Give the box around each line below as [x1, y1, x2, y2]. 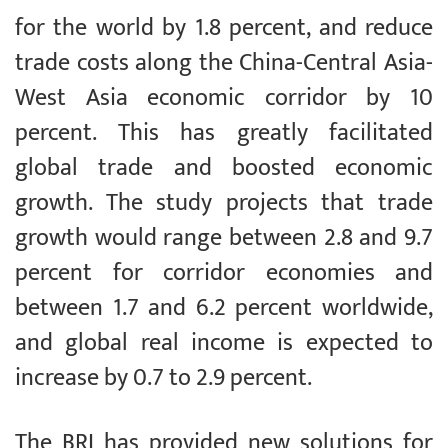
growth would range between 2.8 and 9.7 [15, 217, 433, 258]
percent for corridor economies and [15, 252, 433, 293]
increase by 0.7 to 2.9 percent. [15, 357, 312, 398]
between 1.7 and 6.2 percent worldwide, [15, 287, 433, 328]
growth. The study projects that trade [15, 182, 433, 223]
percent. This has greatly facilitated [15, 112, 433, 153]
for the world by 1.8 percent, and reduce [15, 7, 433, 48]
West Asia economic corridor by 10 [15, 77, 433, 118]
